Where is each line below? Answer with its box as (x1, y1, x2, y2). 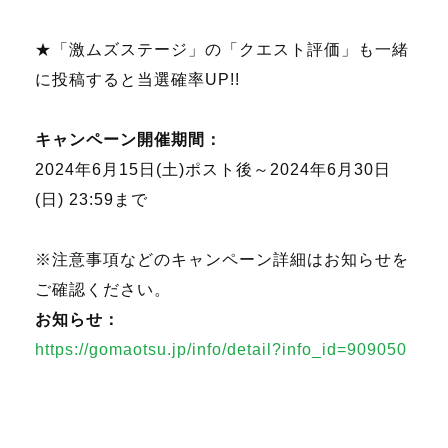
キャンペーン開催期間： (35, 130, 222, 148)
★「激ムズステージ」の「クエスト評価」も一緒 (35, 40, 409, 58)
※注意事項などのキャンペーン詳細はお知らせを (35, 250, 409, 268)
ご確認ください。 (35, 280, 171, 298)
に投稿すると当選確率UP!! (35, 70, 240, 88)
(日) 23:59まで (35, 190, 148, 208)
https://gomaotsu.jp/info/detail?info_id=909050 (35, 340, 407, 358)
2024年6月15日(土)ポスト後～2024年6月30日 (35, 160, 391, 178)
